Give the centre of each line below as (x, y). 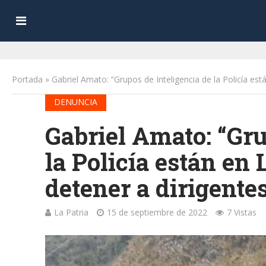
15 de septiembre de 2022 (157, 212)
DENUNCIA (75, 102)
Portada (27, 79)
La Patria (71, 212)
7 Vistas (241, 212)
